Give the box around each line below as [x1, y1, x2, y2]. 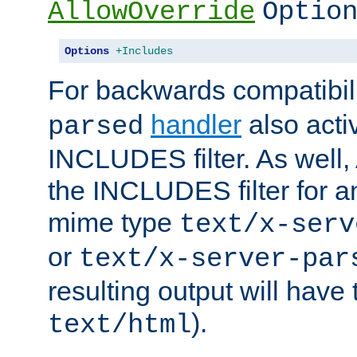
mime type [48, 206, 179, 237]
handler [151, 108, 241, 139]
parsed [48, 111, 143, 142]
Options [65, 44, 109, 57]
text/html [48, 309, 191, 340]
